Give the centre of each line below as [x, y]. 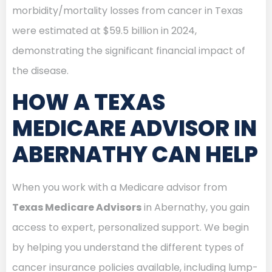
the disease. [40, 70]
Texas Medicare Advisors [77, 207]
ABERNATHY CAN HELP [135, 154]
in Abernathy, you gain [195, 207]
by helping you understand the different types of [128, 247]
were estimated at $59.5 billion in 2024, [104, 30]
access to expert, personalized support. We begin [131, 227]
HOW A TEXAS [89, 102]
